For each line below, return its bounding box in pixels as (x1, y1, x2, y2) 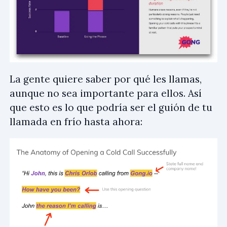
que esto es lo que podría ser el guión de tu (10, 101, 212, 114)
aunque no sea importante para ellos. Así (10, 87, 202, 100)
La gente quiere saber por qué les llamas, (10, 73, 202, 86)
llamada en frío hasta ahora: (10, 116, 142, 128)
